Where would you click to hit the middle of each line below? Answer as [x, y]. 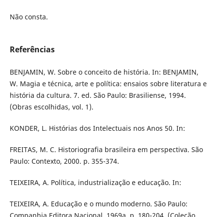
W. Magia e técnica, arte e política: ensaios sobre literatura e [108, 84]
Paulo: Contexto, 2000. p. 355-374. [64, 161]
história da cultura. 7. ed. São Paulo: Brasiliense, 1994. [98, 95]
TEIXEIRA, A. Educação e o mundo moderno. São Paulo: [98, 204]
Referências [32, 50]
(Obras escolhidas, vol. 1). [51, 107]
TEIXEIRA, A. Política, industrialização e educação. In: [95, 183]
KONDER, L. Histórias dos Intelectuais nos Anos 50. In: [97, 128]
